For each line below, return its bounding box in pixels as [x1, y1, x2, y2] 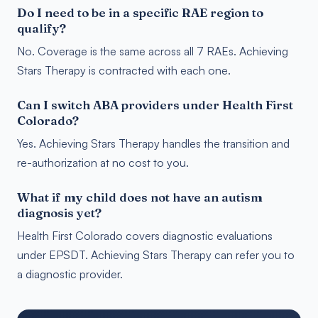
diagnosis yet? [17, 205, 102, 220]
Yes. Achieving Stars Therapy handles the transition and [17, 136, 290, 150]
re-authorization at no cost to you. [17, 155, 189, 170]
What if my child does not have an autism [17, 190, 263, 204]
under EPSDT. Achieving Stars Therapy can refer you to [17, 248, 295, 262]
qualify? [17, 21, 66, 35]
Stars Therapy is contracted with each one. [17, 63, 231, 77]
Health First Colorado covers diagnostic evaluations [17, 229, 273, 243]
